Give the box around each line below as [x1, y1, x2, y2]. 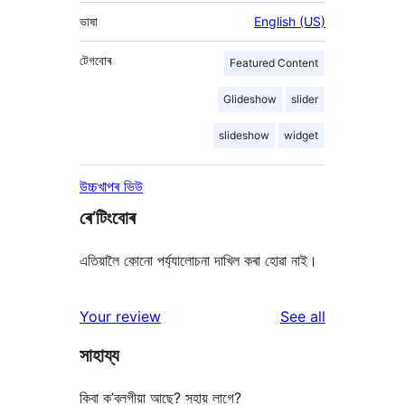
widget [284, 128, 318, 143]
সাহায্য [80, 344, 119, 367]
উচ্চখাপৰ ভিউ [80, 177, 143, 196]
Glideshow [223, 92, 277, 107]
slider [291, 92, 318, 107]
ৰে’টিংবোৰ [80, 207, 136, 230]
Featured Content [230, 56, 318, 71]
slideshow [219, 128, 269, 143]
